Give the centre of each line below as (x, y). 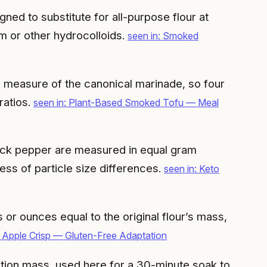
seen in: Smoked (163, 35)
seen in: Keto (192, 169)
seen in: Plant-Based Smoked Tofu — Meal (126, 102)
